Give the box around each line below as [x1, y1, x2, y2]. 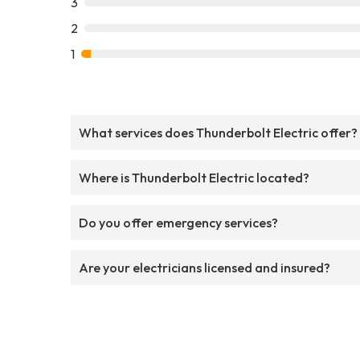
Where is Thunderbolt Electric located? [79, 169, 309, 186]
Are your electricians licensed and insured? [79, 259, 330, 276]
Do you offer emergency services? [79, 214, 278, 231]
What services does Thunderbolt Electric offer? [79, 124, 358, 141]
